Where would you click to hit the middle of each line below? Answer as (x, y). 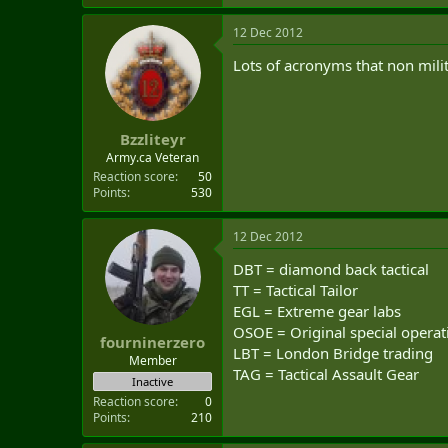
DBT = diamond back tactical (331, 268)
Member (152, 360)
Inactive (152, 381)
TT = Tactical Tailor (295, 289)
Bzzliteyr (152, 138)
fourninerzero (152, 342)
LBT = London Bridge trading (333, 352)
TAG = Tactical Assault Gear (326, 373)
